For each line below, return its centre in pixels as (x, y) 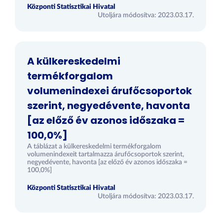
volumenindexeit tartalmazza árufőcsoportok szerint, (106, 154)
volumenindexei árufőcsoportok (110, 91)
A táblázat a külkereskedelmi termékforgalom (94, 147)
